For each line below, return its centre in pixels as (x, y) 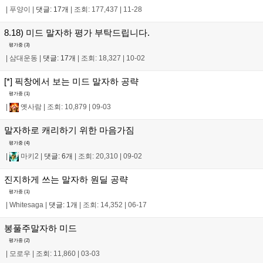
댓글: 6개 (58, 156)
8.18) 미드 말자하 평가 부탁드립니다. (77, 32)
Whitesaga (26, 205)
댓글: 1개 (63, 205)
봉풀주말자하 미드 (41, 228)
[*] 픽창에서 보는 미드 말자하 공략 (71, 81)
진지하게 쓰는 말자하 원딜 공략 (66, 179)
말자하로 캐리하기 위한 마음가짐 (69, 130)
